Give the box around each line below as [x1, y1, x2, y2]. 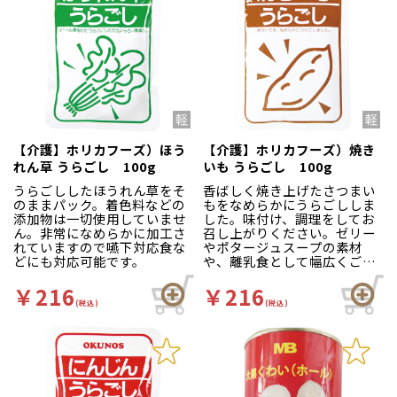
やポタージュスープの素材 [203, 237, 362, 257]
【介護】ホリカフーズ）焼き [203, 139, 376, 159]
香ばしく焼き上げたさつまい [203, 181, 376, 200]
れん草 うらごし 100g [13, 156, 157, 175]
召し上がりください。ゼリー [203, 223, 376, 243]
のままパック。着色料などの [13, 195, 185, 214]
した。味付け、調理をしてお [203, 209, 375, 229]
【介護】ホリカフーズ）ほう [13, 139, 186, 159]
